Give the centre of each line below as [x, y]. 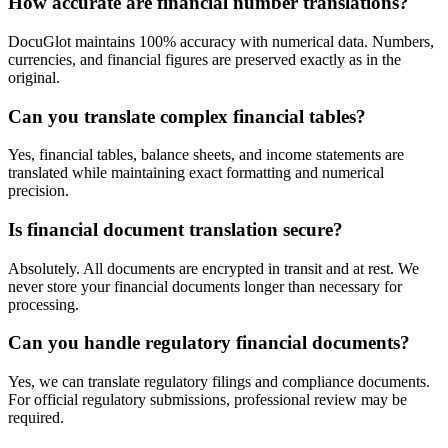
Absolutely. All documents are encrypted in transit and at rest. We [213, 268]
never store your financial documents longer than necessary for [205, 286]
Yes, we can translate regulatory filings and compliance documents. [219, 382]
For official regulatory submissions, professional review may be [207, 400]
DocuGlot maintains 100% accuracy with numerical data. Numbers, [221, 41]
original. [34, 77]
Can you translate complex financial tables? [187, 116]
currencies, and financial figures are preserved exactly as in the [204, 59]
